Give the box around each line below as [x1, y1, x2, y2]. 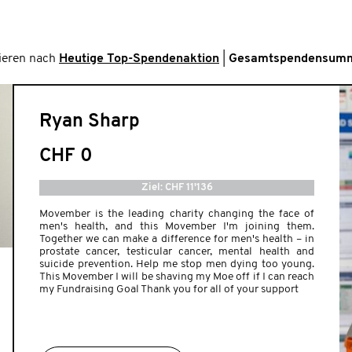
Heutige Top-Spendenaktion [59, 53, 219, 65]
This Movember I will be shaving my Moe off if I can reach [39, 271, 314, 283]
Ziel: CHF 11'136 [141, 182, 213, 192]
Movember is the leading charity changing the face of [39, 208, 314, 220]
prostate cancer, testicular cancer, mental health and [39, 246, 314, 258]
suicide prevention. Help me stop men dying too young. [39, 258, 314, 270]
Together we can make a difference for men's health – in [39, 233, 314, 245]
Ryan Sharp [39, 112, 140, 131]
